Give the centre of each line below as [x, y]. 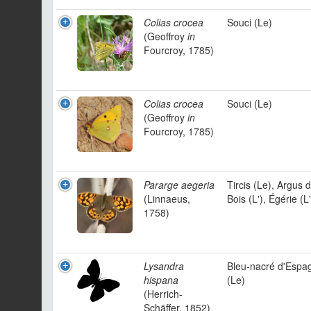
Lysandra [164, 266]
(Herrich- [163, 294]
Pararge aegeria [179, 185]
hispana [161, 280]
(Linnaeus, [167, 199]
